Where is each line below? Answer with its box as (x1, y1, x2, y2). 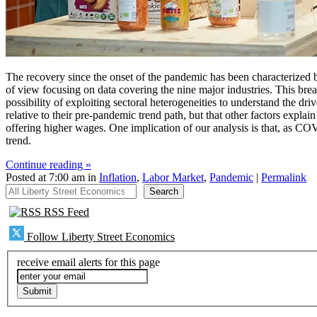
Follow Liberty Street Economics (24, 231, 175, 243)
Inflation (99, 171, 137, 184)
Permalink (261, 171, 306, 184)
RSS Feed (41, 206, 89, 219)
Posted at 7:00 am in (6, 171, 99, 184)
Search (149, 186, 178, 197)
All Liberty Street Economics (5, 183, 135, 196)
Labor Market (142, 171, 204, 184)
